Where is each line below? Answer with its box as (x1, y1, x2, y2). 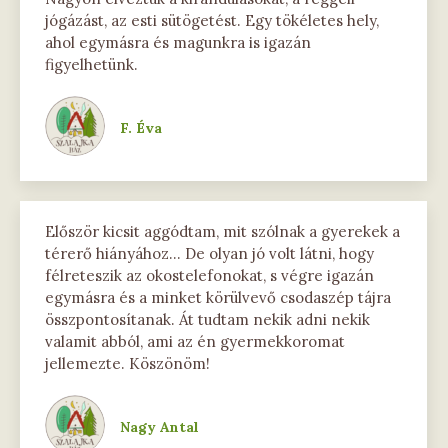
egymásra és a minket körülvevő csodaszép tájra (45, 288, 391, 307)
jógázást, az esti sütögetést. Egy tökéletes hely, (45, 11, 379, 30)
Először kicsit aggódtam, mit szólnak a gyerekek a (45, 222, 400, 241)
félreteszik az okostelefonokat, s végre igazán (45, 266, 374, 285)
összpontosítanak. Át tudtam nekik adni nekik (45, 310, 370, 329)
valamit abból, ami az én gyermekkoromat (45, 332, 345, 351)
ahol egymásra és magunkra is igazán (45, 33, 311, 52)
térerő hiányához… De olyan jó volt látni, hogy (45, 244, 374, 263)
